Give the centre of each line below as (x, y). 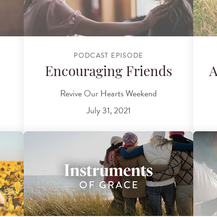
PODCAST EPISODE (108, 55)
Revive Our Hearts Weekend (108, 93)
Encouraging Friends (108, 73)
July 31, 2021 (108, 110)
